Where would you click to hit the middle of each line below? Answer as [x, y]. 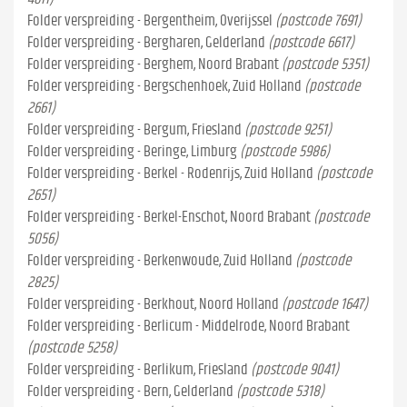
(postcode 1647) [325, 304]
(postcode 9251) [288, 129]
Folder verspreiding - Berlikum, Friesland [138, 369]
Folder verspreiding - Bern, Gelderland [130, 391]
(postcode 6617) [311, 42]
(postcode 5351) [325, 64]
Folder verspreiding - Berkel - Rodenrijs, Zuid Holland [170, 173]
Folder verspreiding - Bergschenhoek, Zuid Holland [164, 86]
